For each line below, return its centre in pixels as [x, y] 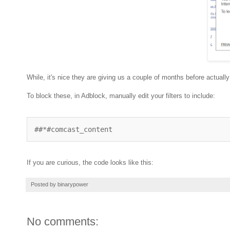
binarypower [73, 184]
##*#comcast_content [73, 129]
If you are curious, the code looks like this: [90, 162]
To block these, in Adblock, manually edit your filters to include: [121, 95]
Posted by [44, 184]
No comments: [63, 221]
